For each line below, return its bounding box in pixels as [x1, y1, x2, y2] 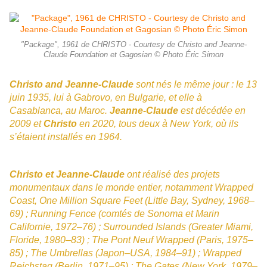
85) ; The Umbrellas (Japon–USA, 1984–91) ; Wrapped [10, 248, 241, 259]
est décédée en [178, 105, 246, 116]
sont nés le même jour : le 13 [136, 79, 257, 90]
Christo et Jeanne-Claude [10, 169, 127, 180]
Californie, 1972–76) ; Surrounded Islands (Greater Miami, [10, 222, 253, 232]
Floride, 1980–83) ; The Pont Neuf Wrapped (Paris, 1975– [10, 235, 253, 246]
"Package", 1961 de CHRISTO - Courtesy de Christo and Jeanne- [20, 41, 247, 49]
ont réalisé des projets [127, 169, 220, 180]
